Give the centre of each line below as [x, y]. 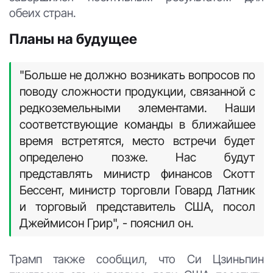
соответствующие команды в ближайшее [137, 124]
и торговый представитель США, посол [137, 206]
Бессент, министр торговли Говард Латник [137, 190]
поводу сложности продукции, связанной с [137, 91]
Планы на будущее [73, 38]
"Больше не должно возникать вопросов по [137, 75]
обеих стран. [43, 12]
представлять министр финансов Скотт [137, 173]
